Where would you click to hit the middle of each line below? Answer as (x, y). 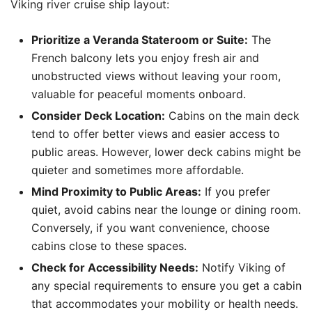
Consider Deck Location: (98, 116)
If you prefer (236, 192)
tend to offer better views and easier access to (156, 134)
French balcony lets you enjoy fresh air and (145, 58)
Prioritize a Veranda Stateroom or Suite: (140, 40)
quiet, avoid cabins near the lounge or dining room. (166, 210)
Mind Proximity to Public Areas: (116, 192)
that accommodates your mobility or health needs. (165, 304)
